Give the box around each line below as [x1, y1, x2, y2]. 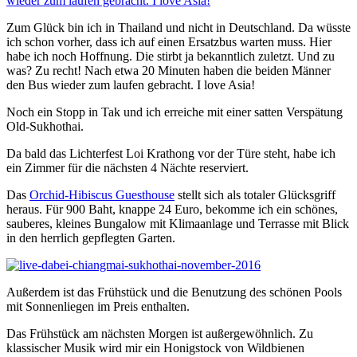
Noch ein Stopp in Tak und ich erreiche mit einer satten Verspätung [6, 104, 343, 119]
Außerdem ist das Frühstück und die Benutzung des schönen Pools [6, 284, 342, 299]
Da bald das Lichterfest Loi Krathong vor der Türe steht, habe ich [6, 146, 335, 160]
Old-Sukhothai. [6, 119, 84, 133]
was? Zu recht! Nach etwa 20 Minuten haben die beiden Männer [6, 63, 331, 77]
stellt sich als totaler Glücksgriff [175, 187, 335, 202]
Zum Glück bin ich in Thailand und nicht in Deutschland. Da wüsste [6, 20, 351, 34]
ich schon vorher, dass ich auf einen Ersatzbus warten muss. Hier [6, 34, 331, 49]
